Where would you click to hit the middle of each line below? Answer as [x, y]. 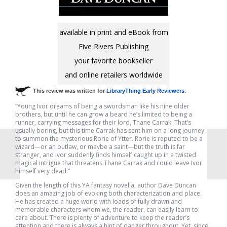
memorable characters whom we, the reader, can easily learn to [107, 210]
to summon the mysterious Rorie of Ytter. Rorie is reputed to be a [109, 139]
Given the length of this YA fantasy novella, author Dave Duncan [106, 185]
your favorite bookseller [113, 61]
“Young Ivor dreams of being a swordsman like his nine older [102, 106]
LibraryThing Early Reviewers [145, 90]
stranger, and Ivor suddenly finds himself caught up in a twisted [106, 155]
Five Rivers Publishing [113, 46]
